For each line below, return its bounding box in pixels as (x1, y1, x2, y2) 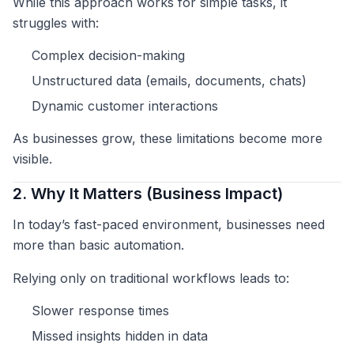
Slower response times (32, 303, 169, 319)
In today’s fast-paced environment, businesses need (13, 217, 325, 233)
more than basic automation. (13, 237, 184, 254)
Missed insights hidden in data (32, 328, 208, 345)
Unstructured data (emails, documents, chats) (32, 73, 307, 89)
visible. (13, 151, 52, 168)
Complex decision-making (32, 47, 185, 64)
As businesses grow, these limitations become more (13, 130, 322, 147)
